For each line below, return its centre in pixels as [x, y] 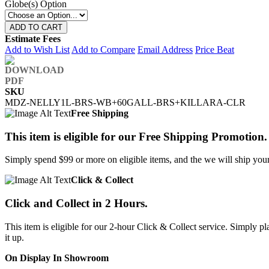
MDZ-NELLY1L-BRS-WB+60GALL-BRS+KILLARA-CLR [125, 102]
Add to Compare [103, 49]
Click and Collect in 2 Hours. [76, 204]
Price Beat [215, 49]
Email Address [165, 49]
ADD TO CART [36, 27]
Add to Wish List [37, 49]
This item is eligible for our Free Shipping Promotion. [136, 136]
